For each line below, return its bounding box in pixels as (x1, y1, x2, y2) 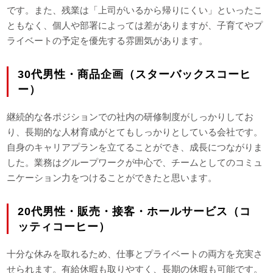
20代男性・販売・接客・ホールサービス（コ (18, 205, 252, 218)
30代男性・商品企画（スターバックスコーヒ (18, 68, 252, 81)
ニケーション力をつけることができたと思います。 (7, 172, 218, 183)
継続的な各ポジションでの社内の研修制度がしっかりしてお (7, 112, 254, 122)
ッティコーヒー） (18, 220, 111, 233)
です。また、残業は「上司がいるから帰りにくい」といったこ (7, 5, 263, 16)
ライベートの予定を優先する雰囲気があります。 (7, 35, 208, 46)
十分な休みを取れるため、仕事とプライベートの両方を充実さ (7, 249, 263, 260)
